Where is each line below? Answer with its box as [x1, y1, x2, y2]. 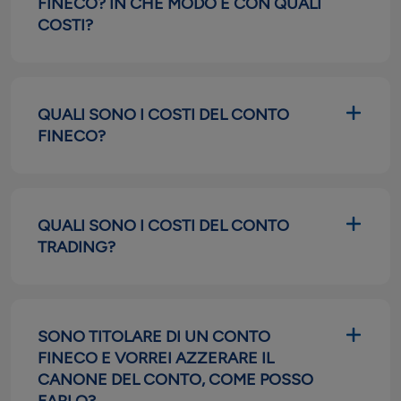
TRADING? [38, 237, 115, 257]
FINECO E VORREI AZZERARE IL [38, 348, 274, 368]
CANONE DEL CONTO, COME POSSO [38, 370, 313, 389]
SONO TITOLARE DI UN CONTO [38, 327, 270, 346]
